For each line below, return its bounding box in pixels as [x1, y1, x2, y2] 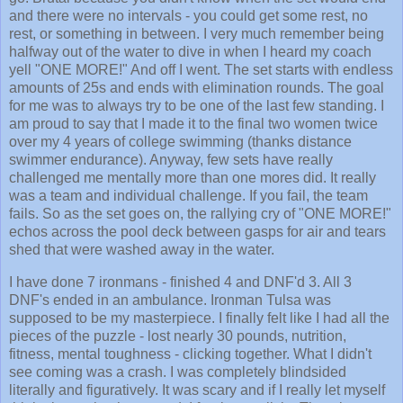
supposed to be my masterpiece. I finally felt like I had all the [9, 309, 390, 326]
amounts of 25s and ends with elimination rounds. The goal [9, 79, 384, 95]
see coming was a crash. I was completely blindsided [9, 363, 346, 380]
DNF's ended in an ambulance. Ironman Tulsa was [9, 291, 331, 308]
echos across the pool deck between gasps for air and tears [9, 223, 386, 239]
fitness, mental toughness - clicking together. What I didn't [9, 345, 372, 362]
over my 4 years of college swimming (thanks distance [9, 133, 352, 149]
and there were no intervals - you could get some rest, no [9, 7, 368, 23]
